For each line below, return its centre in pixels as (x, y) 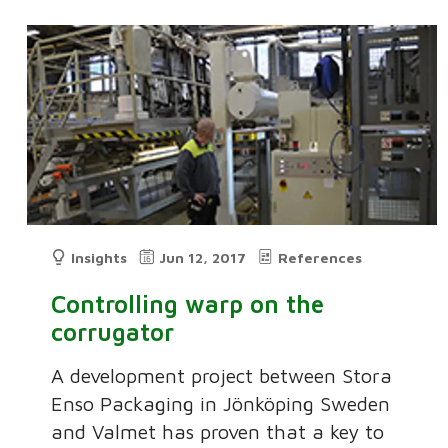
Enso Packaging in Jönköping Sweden (221, 403)
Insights (99, 257)
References (320, 257)
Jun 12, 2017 (203, 257)
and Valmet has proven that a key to (218, 431)
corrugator (113, 331)
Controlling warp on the (188, 303)
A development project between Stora (222, 375)
